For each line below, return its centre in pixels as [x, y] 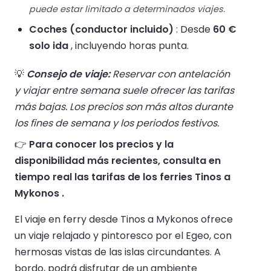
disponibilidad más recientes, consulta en [118, 161]
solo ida [49, 46]
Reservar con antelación [170, 74]
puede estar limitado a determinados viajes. [127, 9]
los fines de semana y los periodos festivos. [117, 123]
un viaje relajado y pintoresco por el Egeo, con [123, 236]
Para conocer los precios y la [101, 145]
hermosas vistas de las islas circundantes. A [118, 252]
